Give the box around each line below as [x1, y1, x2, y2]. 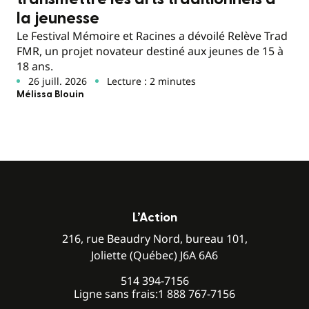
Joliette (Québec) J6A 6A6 [91, 247, 218, 263]
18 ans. [17, 58, 53, 74]
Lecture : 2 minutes [106, 74, 196, 88]
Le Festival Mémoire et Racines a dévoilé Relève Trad [17, 28, 288, 43]
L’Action [132, 211, 177, 223]
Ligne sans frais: [74, 286, 158, 301]
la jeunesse [17, 10, 103, 27]
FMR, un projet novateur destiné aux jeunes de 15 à [17, 43, 283, 59]
